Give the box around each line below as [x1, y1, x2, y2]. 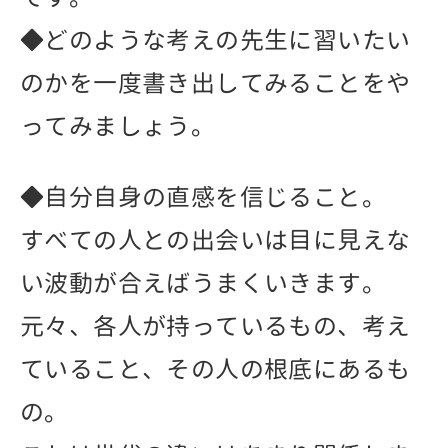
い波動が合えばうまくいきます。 [20, 265, 386, 300]
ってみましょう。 [20, 108, 216, 143]
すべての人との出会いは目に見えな [20, 222, 411, 257]
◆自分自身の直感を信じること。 [20, 179, 386, 214]
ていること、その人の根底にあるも [20, 351, 411, 386]
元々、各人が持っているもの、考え [20, 308, 411, 343]
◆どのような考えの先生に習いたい [20, 22, 411, 57]
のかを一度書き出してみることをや [20, 65, 411, 100]
